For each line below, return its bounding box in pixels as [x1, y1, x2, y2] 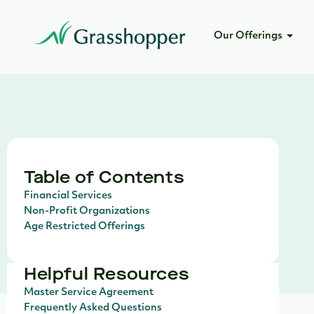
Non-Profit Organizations [24, 206, 150, 217]
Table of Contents [24, 166, 184, 189]
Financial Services [24, 191, 112, 201]
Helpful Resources [24, 263, 189, 285]
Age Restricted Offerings [24, 221, 145, 232]
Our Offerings [214, 31, 282, 41]
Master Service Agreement [24, 287, 153, 298]
